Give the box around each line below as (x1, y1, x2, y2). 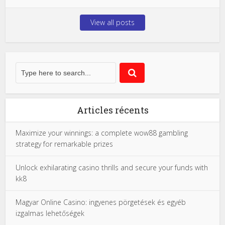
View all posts (90, 18, 135, 27)
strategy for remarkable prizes (16, 139, 114, 149)
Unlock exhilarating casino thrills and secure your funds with (16, 163, 208, 172)
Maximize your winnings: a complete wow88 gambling (16, 128, 188, 138)
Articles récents (76, 104, 149, 116)
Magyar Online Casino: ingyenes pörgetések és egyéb (16, 197, 186, 207)
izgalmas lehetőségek (16, 208, 85, 218)
